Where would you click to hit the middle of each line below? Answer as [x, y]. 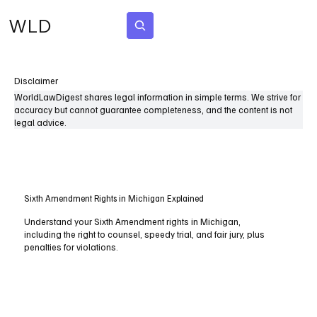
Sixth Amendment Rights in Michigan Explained [114, 198]
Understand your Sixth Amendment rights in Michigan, [133, 222]
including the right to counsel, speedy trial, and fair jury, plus [145, 235]
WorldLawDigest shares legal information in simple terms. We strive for [157, 97]
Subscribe [206, 25]
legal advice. [40, 122]
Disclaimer [36, 81]
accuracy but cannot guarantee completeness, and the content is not [153, 110]
